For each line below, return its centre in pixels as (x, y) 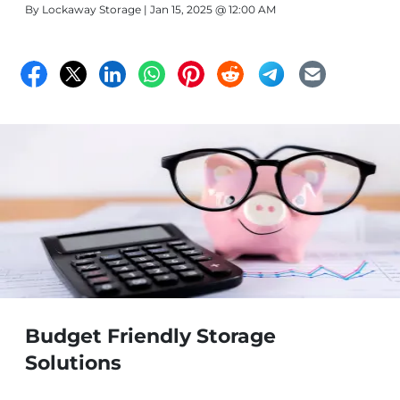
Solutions (73, 363)
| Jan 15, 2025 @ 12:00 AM (208, 9)
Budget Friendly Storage (150, 336)
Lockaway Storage (92, 9)
